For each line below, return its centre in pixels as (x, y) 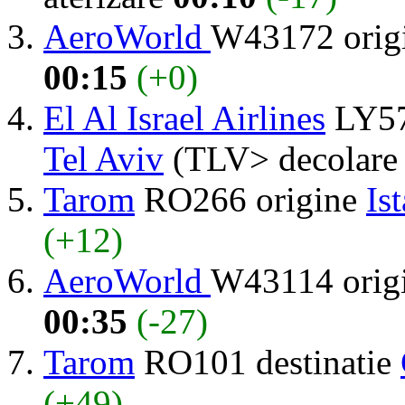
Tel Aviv (104, 158)
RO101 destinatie (268, 362)
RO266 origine (250, 199)
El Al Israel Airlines (184, 118)
